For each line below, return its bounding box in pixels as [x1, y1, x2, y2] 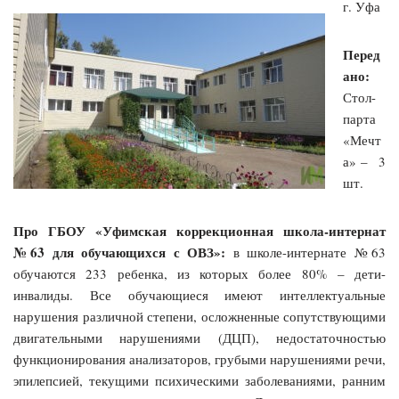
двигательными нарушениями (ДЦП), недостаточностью [13, 328, 386, 346]
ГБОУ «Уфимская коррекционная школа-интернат [48, 220, 386, 240]
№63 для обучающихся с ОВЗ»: [13, 241, 233, 262]
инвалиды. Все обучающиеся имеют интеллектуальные [13, 285, 386, 304]
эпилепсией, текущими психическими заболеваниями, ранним [13, 370, 386, 389]
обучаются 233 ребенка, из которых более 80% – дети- [13, 264, 386, 282]
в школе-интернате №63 [232, 242, 387, 261]
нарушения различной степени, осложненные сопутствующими [13, 306, 386, 325]
